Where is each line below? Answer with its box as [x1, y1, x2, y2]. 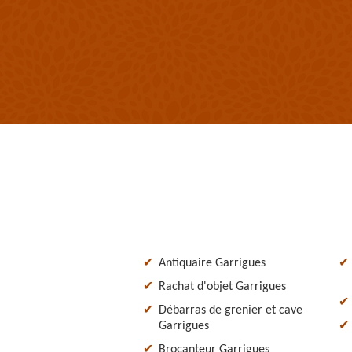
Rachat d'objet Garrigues [159, 280, 286, 293]
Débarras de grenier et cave [159, 303, 302, 317]
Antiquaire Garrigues [159, 256, 266, 269]
